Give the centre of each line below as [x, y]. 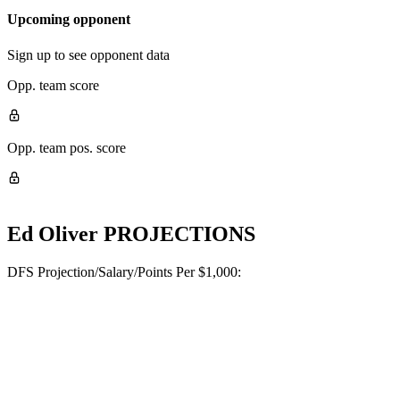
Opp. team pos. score [67, 147]
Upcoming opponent [69, 20]
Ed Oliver [53, 233]
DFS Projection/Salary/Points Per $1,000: [124, 271]
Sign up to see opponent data [88, 54]
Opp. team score [53, 85]
